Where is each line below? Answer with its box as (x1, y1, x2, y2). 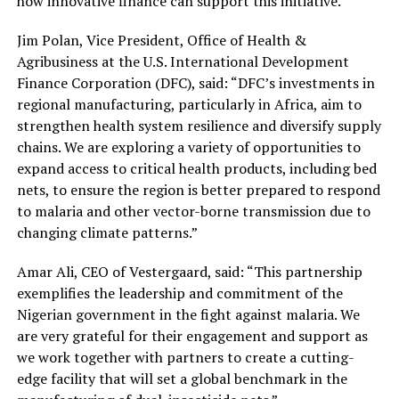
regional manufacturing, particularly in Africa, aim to (16, 94, 362, 114)
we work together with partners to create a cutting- (16, 346, 354, 367)
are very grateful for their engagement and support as (16, 325, 368, 346)
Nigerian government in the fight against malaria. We (16, 304, 360, 324)
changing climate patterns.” (16, 222, 198, 242)
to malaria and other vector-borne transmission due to (16, 200, 370, 221)
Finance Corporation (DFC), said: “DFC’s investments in (16, 72, 375, 93)
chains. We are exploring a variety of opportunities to (16, 136, 361, 157)
